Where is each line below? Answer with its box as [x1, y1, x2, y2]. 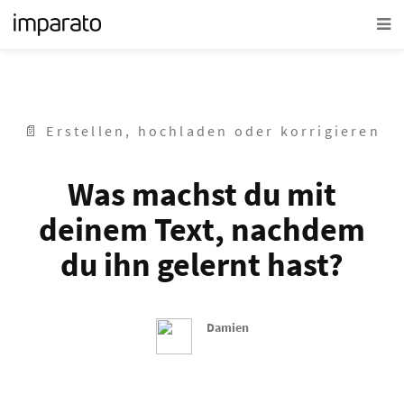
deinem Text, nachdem [39, 209, 365, 250]
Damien [206, 319, 249, 335]
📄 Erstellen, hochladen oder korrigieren [23, 122, 381, 140]
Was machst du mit [68, 174, 336, 215]
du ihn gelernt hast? [60, 244, 344, 285]
